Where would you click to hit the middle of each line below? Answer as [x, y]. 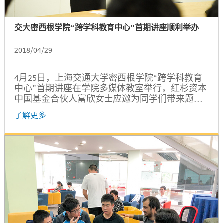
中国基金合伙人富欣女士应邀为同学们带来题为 [108, 98]
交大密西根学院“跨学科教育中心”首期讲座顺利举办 [106, 27]
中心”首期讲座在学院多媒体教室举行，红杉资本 [110, 88]
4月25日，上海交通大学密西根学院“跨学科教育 [108, 77]
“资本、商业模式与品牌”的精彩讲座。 [90, 109]
